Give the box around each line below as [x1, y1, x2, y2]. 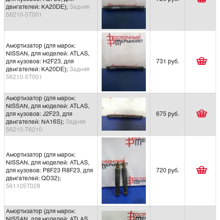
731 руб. [156, 58, 179, 65]
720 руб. [156, 167, 179, 174]
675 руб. [156, 111, 179, 117]
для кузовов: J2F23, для [6, 111, 72, 117]
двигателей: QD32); [6, 175, 61, 182]
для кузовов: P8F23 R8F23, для [6, 167, 93, 174]
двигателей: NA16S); [6, 119, 65, 125]
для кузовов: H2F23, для [6, 58, 74, 65]
